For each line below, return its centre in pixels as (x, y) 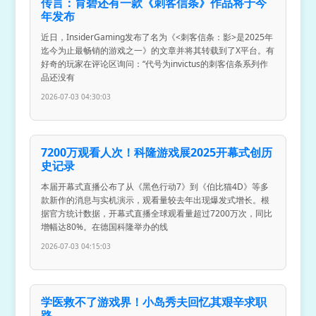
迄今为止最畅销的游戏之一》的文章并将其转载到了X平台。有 (158, 51)
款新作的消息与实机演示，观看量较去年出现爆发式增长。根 (156, 200)
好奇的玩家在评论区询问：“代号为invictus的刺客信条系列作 (155, 64)
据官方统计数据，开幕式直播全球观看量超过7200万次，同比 (157, 214)
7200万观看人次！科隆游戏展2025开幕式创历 (157, 153)
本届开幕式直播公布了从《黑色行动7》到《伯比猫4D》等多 (155, 187)
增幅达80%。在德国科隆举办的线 (105, 227)
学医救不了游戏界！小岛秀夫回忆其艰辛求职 (154, 302)
